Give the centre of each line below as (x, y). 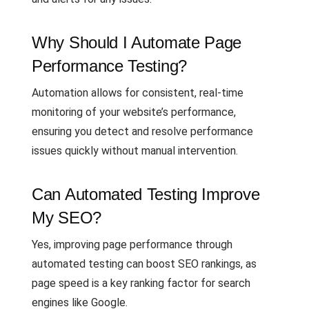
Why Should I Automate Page (137, 42)
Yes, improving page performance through (132, 244)
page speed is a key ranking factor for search (141, 283)
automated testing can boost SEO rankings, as (144, 263)
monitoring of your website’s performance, (134, 112)
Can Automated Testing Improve (146, 194)
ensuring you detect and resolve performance (142, 131)
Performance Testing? (109, 66)
